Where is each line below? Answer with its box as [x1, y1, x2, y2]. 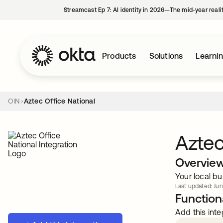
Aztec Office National [23, 97, 95, 105]
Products [102, 51, 136, 60]
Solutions [149, 51, 183, 60]
